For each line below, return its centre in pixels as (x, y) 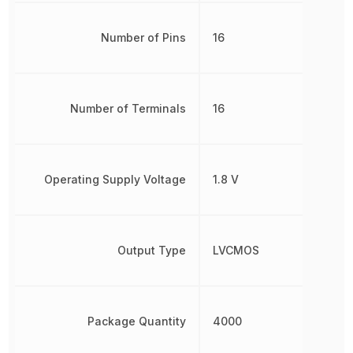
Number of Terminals (128, 109)
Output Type (151, 251)
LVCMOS (236, 251)
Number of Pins (143, 38)
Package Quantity (136, 321)
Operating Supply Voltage (115, 180)
